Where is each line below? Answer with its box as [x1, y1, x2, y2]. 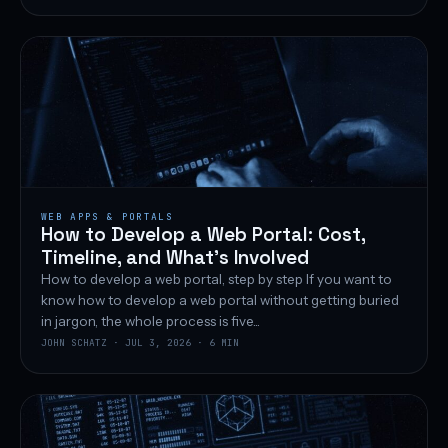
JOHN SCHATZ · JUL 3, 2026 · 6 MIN [41, 336, 239, 350]
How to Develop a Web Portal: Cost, [41, 222, 365, 248]
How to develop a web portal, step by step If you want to [41, 271, 392, 288]
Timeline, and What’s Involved [41, 245, 309, 271]
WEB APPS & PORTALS [41, 210, 173, 224]
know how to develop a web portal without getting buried [41, 292, 399, 309]
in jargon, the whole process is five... [41, 313, 260, 330]
